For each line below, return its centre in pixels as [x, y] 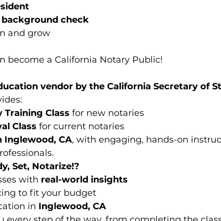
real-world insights [84, 180]
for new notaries [107, 113]
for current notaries [80, 126]
